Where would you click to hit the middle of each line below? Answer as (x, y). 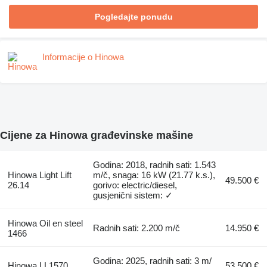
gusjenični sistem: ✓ (133, 195)
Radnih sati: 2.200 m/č (137, 228)
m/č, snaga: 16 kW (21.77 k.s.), (154, 175)
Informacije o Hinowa (83, 57)
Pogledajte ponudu (133, 16)
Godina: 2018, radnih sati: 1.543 (155, 164)
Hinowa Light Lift (39, 175)
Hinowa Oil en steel (45, 223)
